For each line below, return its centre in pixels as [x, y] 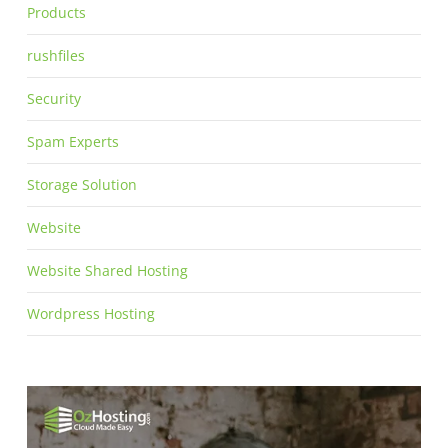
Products [56, 13]
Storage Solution [81, 185]
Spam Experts [72, 142]
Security [53, 99]
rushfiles [55, 56]
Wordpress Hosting [90, 314]
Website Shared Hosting [107, 271]
